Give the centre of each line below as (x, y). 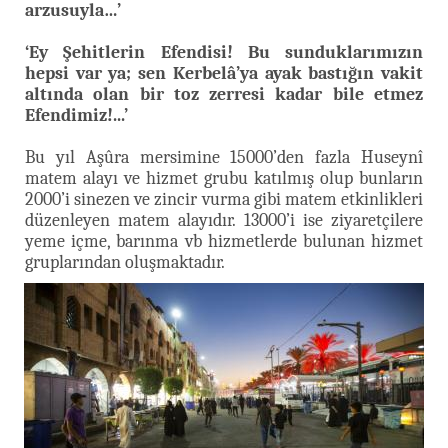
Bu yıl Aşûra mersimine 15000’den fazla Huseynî (224, 157)
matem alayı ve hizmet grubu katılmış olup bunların (224, 178)
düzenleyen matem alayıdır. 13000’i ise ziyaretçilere (224, 220)
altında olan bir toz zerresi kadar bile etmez (224, 94)
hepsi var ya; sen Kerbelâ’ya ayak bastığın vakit (224, 73)
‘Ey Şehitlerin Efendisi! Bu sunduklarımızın (224, 52)
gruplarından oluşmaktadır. (125, 262)
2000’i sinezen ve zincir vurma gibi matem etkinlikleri (224, 199)
